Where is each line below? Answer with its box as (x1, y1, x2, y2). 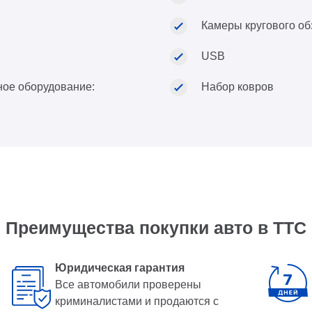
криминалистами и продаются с (54, 295, 219, 307)
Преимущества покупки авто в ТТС (6, 218, 306, 237)
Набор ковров (201, 81, 274, 93)
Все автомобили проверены (54, 279, 201, 290)
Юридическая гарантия (54, 262, 185, 274)
